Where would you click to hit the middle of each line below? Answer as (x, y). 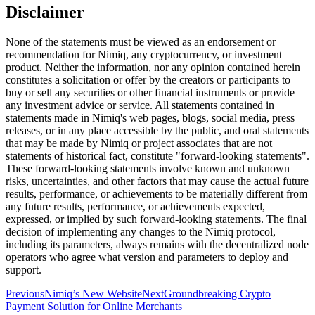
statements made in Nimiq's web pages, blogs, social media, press (150, 118)
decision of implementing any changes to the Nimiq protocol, (141, 232)
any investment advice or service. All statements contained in (140, 105)
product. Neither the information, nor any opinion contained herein (153, 67)
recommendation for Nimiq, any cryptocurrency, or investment (144, 55)
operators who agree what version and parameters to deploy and (147, 257)
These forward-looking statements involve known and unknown (148, 169)
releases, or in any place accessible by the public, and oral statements (157, 131)
